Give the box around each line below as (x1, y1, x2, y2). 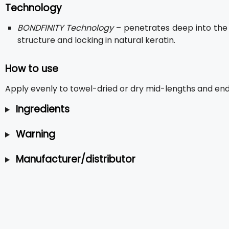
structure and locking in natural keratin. (17, 34, 175, 46)
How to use (5, 62, 58, 76)
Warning (15, 127, 55, 141)
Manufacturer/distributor (15, 152, 135, 166)
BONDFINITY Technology (17, 22, 113, 34)
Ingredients (15, 102, 70, 116)
